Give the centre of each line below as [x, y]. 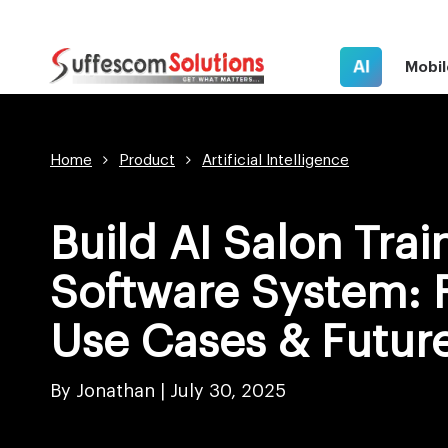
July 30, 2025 [228, 391]
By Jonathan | [110, 391]
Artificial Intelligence [275, 160]
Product [147, 160]
